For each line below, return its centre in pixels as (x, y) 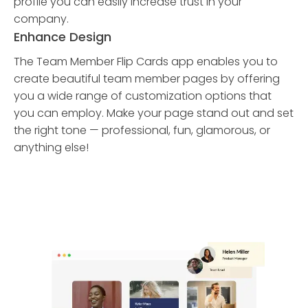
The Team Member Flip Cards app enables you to (146, 62)
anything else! (51, 147)
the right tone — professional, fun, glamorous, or (142, 130)
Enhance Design (63, 37)
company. (41, 19)
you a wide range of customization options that (143, 96)
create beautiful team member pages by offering (147, 79)
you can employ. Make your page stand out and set (154, 113)
